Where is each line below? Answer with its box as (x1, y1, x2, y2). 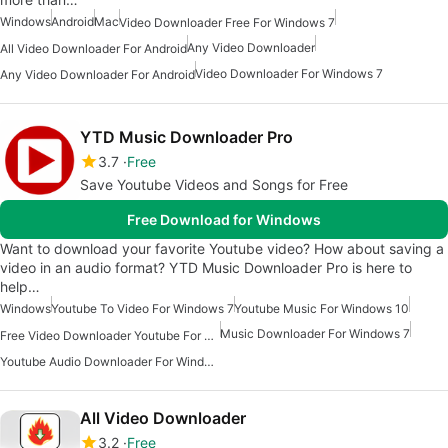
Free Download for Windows (127, 211, 321, 229)
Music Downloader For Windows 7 (220, 326, 410, 342)
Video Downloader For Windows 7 (195, 66, 383, 82)
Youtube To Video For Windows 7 (51, 301, 234, 317)
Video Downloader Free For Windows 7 (119, 14, 335, 30)
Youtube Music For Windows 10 (234, 301, 409, 317)
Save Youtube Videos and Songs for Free (80, 176, 348, 194)
